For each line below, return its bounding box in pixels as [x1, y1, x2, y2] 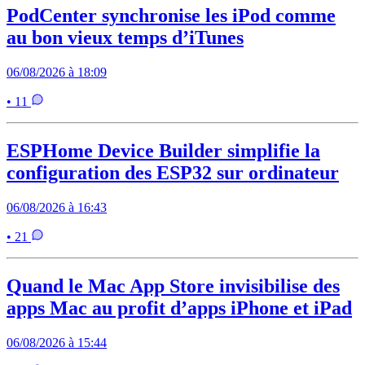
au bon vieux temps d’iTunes [7, 27, 244, 49]
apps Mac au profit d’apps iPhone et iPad [7, 297, 352, 319]
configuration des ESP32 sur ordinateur [7, 161, 339, 183]
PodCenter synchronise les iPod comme [7, 5, 336, 27]
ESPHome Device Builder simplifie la [7, 139, 320, 161]
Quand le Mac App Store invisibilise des [7, 275, 340, 297]
